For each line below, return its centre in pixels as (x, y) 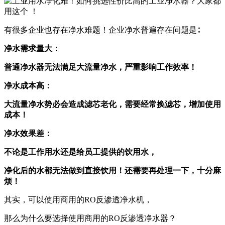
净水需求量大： (32, 48)
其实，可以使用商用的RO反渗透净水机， (78, 199)
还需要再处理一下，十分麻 (173, 170)
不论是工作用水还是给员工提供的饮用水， (80, 152)
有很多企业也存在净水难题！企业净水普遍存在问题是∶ (102, 30)
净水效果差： (28, 133)
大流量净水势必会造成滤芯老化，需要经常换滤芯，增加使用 (113, 104)
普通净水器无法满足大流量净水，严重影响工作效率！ (100, 67)
